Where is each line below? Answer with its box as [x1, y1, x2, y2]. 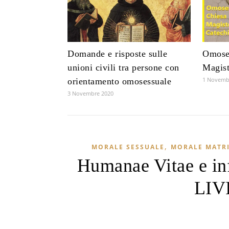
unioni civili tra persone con [67, 62, 179, 73]
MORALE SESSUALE [91, 143, 165, 152]
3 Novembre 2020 [67, 89, 113, 98]
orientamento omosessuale [67, 76, 171, 87]
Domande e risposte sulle [67, 49, 167, 59]
